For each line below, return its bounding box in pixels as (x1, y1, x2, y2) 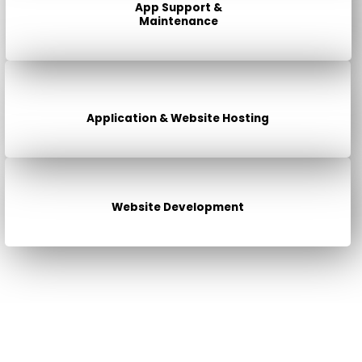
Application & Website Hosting (86, 110, 269, 126)
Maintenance (139, 13, 218, 29)
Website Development (112, 199, 244, 215)
